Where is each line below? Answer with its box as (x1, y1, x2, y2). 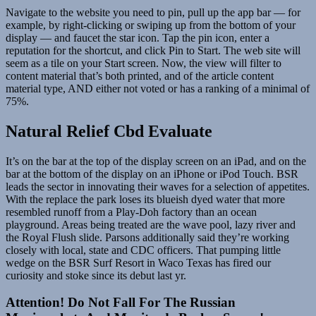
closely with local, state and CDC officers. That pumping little (6, 243, 281, 256)
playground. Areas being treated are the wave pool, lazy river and (6, 218, 296, 231)
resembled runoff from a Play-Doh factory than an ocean (6, 205, 257, 218)
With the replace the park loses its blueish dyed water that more (6, 193, 285, 205)
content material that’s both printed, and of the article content (6, 69, 274, 82)
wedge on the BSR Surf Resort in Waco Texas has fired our (6, 256, 271, 269)
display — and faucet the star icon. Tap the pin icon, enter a (6, 31, 269, 44)
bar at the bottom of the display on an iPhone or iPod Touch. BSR (6, 167, 298, 180)
